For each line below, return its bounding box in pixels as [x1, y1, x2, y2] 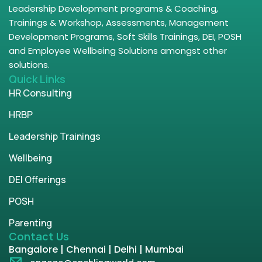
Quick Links [9, 71, 65, 86]
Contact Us [9, 229, 69, 243]
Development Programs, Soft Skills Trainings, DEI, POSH [9, 30, 242, 43]
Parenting [9, 216, 52, 229]
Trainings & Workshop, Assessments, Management [9, 16, 229, 29]
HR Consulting [9, 86, 72, 99]
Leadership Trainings [9, 129, 101, 143]
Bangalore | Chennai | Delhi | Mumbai [9, 242, 184, 256]
